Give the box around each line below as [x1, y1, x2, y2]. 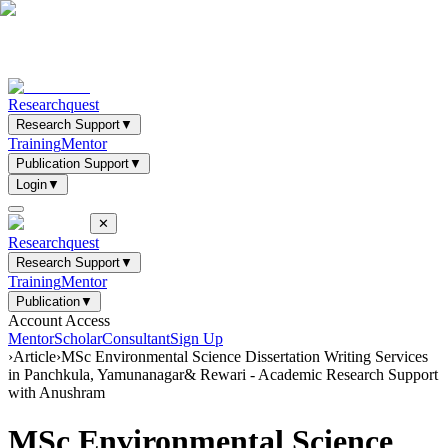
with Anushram [8, 384, 105, 401]
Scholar [54, 330, 102, 347]
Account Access [8, 312, 110, 329]
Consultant [102, 330, 170, 347]
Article [13, 348, 56, 365]
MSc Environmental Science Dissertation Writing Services [61, 348, 428, 365]
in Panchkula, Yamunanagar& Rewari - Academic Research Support [8, 366, 438, 383]
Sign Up [170, 330, 223, 347]
